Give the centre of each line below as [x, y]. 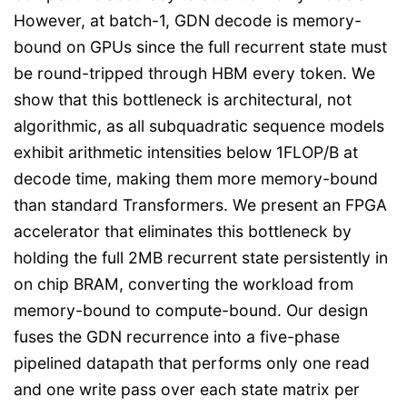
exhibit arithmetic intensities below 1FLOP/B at [186, 152]
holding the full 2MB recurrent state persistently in [201, 257]
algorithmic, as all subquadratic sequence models [199, 125]
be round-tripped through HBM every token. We [194, 73]
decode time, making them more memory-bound [196, 178]
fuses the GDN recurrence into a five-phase [177, 336]
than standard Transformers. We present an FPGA [200, 204]
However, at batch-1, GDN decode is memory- [188, 20]
